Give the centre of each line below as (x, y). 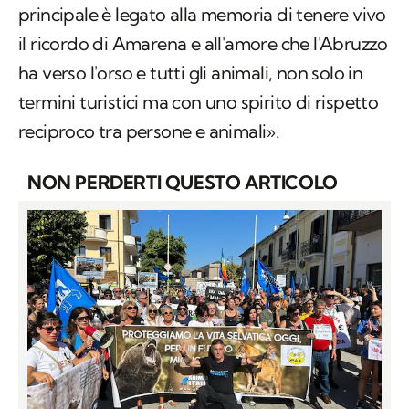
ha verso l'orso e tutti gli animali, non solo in (191, 73)
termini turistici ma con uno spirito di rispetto (199, 102)
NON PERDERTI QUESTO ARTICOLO (183, 183)
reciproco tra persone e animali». (149, 131)
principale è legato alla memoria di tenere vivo (202, 15)
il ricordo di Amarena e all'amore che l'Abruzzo (203, 44)
